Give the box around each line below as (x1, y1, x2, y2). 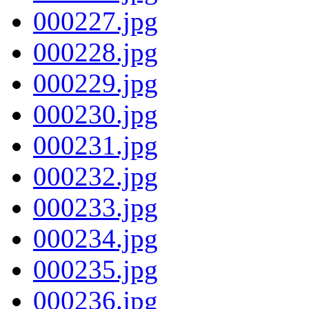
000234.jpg (33, 223, 158, 253)
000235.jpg (33, 254, 158, 284)
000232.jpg (33, 161, 158, 191)
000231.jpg (33, 130, 158, 160)
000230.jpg (33, 99, 158, 129)
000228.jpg (33, 37, 158, 67)
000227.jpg (33, 6, 158, 36)
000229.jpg (33, 68, 158, 98)
